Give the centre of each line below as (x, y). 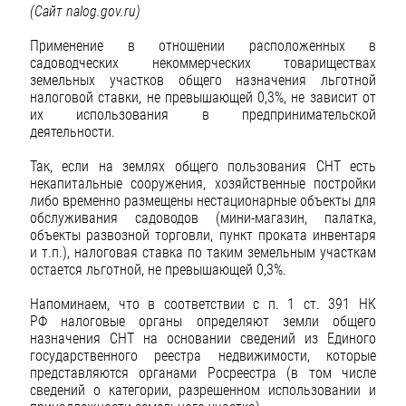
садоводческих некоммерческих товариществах (203, 63)
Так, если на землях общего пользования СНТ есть (203, 166)
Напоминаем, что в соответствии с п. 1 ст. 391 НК (203, 304)
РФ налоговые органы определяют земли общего (203, 322)
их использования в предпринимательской (203, 114)
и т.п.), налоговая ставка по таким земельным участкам (203, 252)
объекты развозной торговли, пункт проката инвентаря (203, 235)
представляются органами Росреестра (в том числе (203, 373)
